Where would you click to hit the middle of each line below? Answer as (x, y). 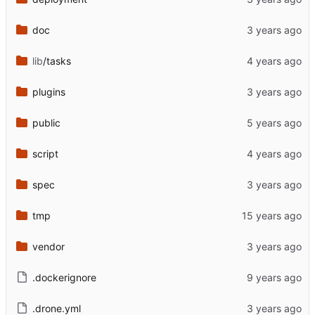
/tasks (57, 60)
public (46, 122)
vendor (48, 246)
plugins (49, 91)
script (45, 153)
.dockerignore (64, 277)
